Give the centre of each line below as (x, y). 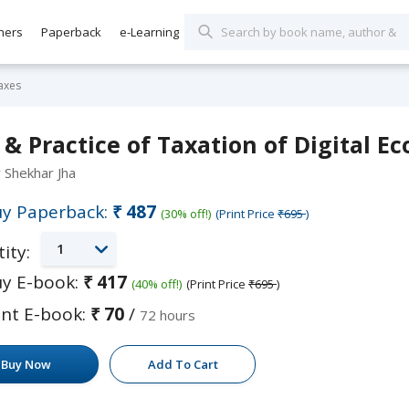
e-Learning (149, 32)
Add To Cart (183, 364)
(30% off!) (186, 214)
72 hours (168, 315)
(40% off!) (157, 284)
